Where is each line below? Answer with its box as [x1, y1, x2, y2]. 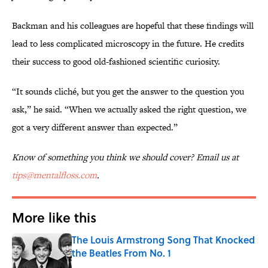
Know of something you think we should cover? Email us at [12, 151, 239, 164]
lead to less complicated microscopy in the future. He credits [12, 37, 244, 50]
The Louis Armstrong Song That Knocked [72, 233, 255, 247]
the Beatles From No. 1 [72, 246, 171, 260]
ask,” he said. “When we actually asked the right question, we [12, 103, 246, 116]
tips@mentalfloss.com [12, 169, 97, 182]
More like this [12, 208, 96, 227]
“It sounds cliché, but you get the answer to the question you [12, 85, 244, 98]
